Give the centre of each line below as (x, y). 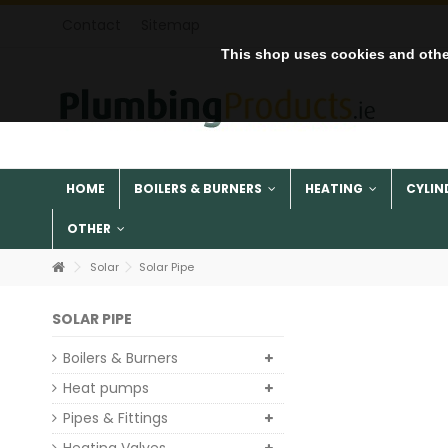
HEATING (335, 189)
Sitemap (170, 25)
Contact (91, 25)
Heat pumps (106, 388)
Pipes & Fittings (115, 418)
